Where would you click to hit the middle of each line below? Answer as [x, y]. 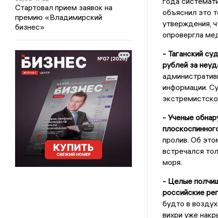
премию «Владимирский [59, 17]
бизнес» [30, 27]
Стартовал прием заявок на [64, 8]
